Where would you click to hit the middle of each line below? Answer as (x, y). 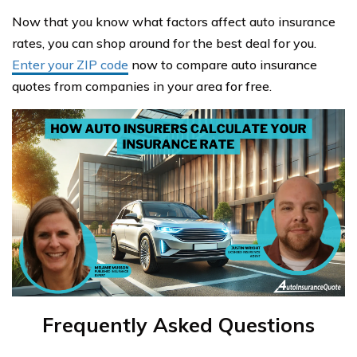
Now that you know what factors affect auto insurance (174, 22)
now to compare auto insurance (223, 65)
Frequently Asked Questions (178, 325)
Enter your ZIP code (70, 65)
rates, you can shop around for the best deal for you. (164, 43)
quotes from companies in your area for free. (142, 86)
